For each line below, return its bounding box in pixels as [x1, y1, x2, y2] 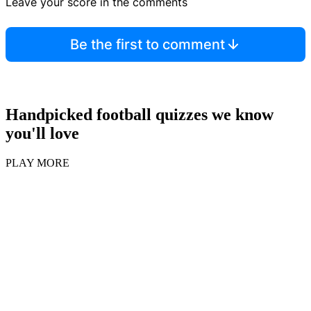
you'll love [6, 124, 79, 143]
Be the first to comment [69, 35, 225, 53]
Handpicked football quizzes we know [6, 106, 274, 124]
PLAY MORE [6, 157, 69, 169]
